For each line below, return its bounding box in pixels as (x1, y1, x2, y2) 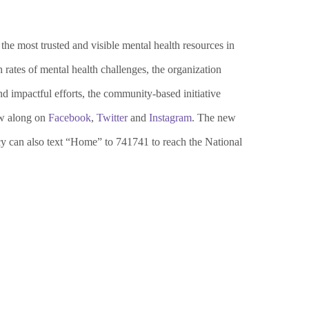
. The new (192, 112, 236, 124)
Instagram (149, 112, 192, 124)
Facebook (48, 112, 91, 124)
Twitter (97, 112, 128, 124)
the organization (149, 63, 221, 76)
